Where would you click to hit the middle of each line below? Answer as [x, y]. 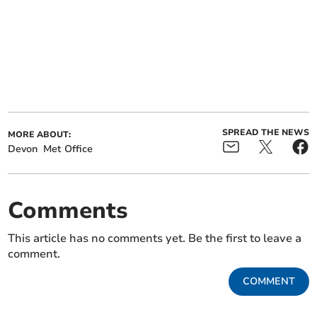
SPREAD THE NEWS [265, 133]
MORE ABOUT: [40, 135]
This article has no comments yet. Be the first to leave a [155, 239]
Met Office [68, 149]
